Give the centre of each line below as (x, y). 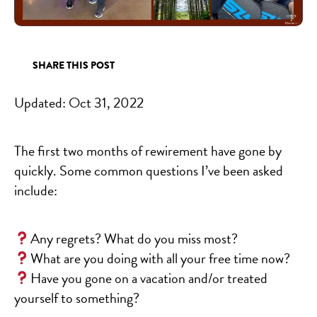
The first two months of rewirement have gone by (148, 150)
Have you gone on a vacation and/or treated (149, 278)
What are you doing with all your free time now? (160, 258)
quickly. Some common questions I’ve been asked (149, 170)
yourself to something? (77, 298)
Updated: (41, 102)
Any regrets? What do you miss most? (134, 238)
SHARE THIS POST (74, 65)
